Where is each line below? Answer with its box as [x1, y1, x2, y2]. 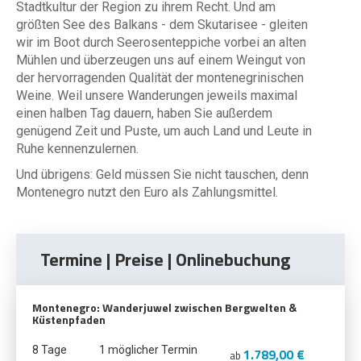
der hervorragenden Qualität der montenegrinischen [16, 70, 304, 85]
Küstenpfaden [32, 311, 106, 328]
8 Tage [32, 343, 67, 356]
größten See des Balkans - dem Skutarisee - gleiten [16, 17, 308, 32]
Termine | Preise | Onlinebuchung [40, 246, 290, 273]
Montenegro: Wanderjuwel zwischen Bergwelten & [32, 299, 297, 316]
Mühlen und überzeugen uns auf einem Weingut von [16, 52, 305, 68]
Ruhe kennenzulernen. [16, 141, 139, 156]
